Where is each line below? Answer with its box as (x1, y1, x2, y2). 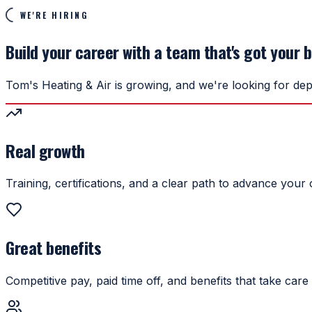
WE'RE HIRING (19, 8, 88, 21)
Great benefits (6, 235, 102, 260)
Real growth (6, 137, 85, 163)
